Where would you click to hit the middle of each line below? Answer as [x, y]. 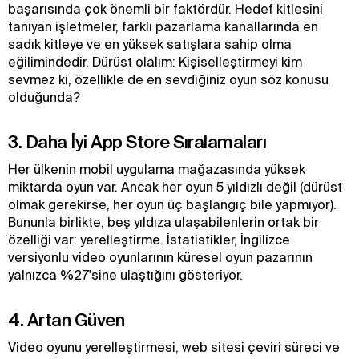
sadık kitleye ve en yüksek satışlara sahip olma [150, 44]
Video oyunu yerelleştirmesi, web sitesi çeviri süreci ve [174, 347]
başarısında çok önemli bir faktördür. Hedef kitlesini [165, 9]
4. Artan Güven [66, 319]
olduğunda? [44, 97]
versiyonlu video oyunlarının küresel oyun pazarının [160, 257]
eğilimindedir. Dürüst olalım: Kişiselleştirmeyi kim [155, 62]
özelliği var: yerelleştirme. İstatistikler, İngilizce [149, 240]
